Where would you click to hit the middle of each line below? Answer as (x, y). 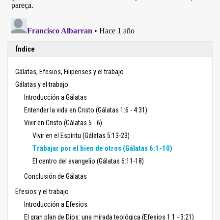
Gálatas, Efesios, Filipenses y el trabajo (69, 72)
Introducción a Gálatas (55, 97)
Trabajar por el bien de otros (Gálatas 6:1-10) (102, 149)
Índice (25, 49)
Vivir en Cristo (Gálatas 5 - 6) (63, 123)
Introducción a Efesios (55, 205)
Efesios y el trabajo (42, 192)
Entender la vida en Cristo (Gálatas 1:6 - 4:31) (85, 110)
